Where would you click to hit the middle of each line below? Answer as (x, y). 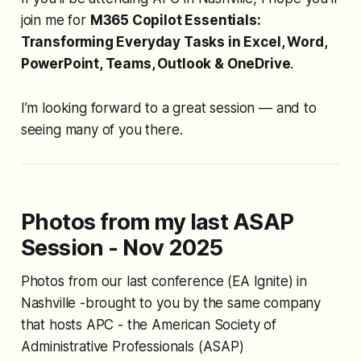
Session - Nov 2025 (122, 247)
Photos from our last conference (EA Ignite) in (164, 281)
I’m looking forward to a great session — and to (168, 108)
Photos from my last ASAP (157, 222)
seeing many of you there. (102, 129)
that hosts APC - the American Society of (148, 324)
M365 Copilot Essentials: (175, 20)
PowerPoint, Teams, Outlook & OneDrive (156, 63)
